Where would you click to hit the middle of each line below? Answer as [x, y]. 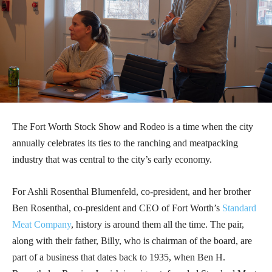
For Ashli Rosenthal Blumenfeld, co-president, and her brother [131, 192]
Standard [239, 208]
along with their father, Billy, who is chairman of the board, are [132, 241]
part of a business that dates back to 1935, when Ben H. [119, 257]
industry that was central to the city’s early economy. [113, 160]
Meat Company [42, 225]
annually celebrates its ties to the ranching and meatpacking [125, 143]
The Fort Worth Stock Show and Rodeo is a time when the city [133, 127]
